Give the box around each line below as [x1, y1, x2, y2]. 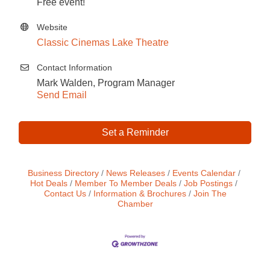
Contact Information [37, 63, 112, 73]
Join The [193, 189, 227, 199]
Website [37, 22, 67, 33]
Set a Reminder [101, 127, 169, 138]
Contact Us [43, 189, 86, 199]
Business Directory [27, 169, 99, 178]
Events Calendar [172, 169, 236, 178]
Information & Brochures [93, 189, 186, 199]
